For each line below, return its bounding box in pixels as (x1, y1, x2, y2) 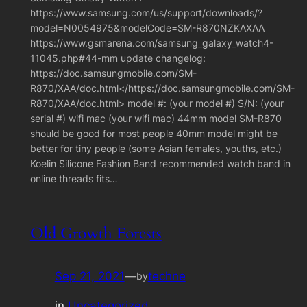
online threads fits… (29, 173, 118, 185)
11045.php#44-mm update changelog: (29, 52, 206, 64)
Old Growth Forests (29, 223, 162, 245)
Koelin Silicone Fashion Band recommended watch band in (29, 158, 291, 170)
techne (147, 269, 186, 284)
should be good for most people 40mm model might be (29, 127, 278, 140)
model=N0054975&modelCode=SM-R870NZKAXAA (29, 22, 265, 34)
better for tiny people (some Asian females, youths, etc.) (29, 143, 282, 155)
